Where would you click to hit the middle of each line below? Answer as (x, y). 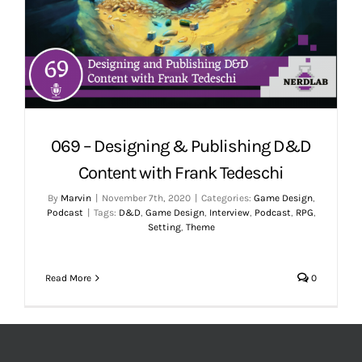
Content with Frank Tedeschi (181, 173)
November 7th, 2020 (146, 198)
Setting (164, 227)
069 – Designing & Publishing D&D (181, 146)
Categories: (227, 198)
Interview (229, 213)
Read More (68, 278)
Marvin (76, 198)
